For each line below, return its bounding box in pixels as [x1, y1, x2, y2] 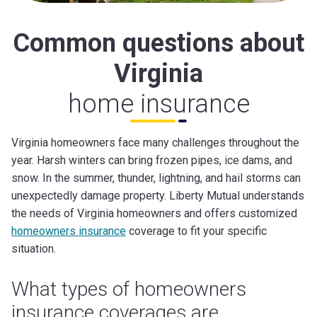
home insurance [67, 88, 250, 119]
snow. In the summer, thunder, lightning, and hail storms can [11, 171, 301, 185]
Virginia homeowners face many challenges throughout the [11, 135, 299, 149]
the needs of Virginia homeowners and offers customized [11, 206, 297, 220]
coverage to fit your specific [126, 224, 267, 238]
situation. [11, 241, 56, 255]
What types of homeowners [11, 277, 246, 301]
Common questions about [13, 28, 304, 58]
